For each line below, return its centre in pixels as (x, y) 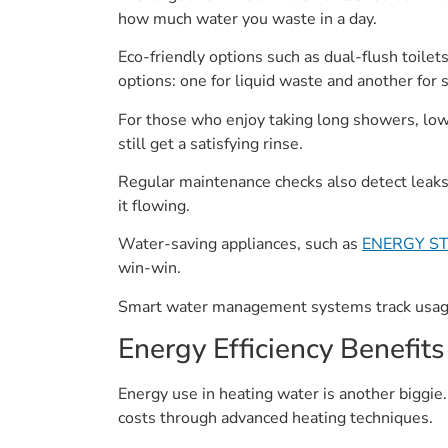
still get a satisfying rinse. (210, 143)
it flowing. (154, 206)
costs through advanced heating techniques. (275, 418)
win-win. (149, 268)
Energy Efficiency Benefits (281, 349)
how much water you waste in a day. (247, 18)
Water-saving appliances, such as (240, 244)
